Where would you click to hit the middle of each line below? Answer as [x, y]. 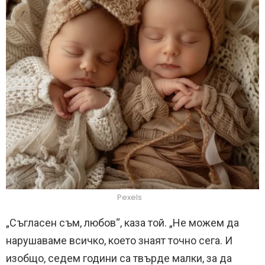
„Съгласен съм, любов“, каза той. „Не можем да [122, 223]
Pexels [130, 197]
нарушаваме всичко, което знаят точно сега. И [119, 240]
